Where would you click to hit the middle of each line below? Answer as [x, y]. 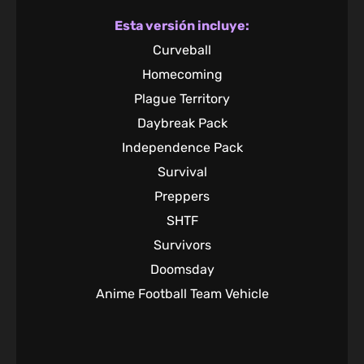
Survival [182, 172]
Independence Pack [182, 148]
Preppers [182, 197]
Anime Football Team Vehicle [182, 294]
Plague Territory [182, 99]
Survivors [182, 245]
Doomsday [182, 270]
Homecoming [182, 75]
